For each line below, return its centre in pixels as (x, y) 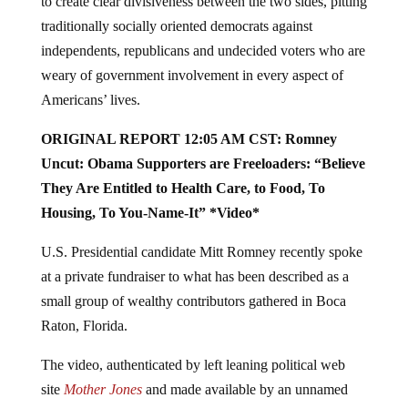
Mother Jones (102, 389)
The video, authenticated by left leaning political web (193, 365)
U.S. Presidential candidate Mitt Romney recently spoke (201, 252)
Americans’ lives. (90, 100)
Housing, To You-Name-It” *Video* (150, 213)
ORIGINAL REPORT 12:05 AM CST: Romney (189, 139)
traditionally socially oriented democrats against (176, 26)
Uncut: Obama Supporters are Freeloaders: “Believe (203, 163)
